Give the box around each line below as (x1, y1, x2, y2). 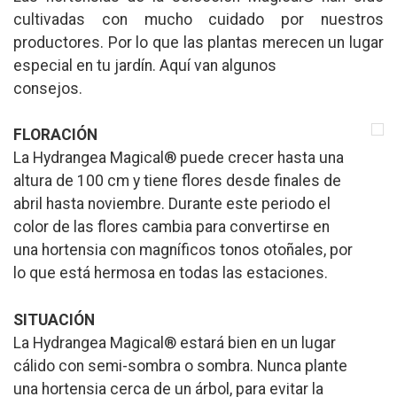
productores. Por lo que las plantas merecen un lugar (13, 33, 384, 51)
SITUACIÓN (13, 310, 95, 329)
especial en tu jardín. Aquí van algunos (13, 56, 276, 74)
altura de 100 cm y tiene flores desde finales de (13, 172, 341, 191)
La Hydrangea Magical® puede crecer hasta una (13, 149, 344, 167)
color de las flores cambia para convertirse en (13, 218, 330, 237)
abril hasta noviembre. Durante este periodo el (13, 195, 331, 214)
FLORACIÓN (13, 126, 97, 144)
